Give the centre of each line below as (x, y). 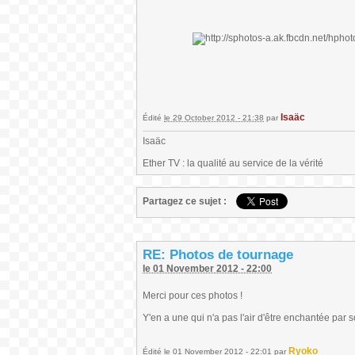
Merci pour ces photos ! (193, 296)
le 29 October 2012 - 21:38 (214, 118)
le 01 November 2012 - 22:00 (207, 269)
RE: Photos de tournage (218, 255)
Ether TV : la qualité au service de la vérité (233, 163)
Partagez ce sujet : (185, 201)
